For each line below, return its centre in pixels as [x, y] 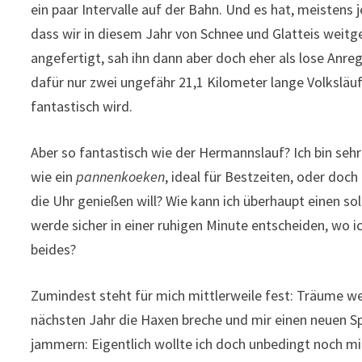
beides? [54, 249]
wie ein [54, 176]
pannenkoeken [121, 176]
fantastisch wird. [82, 106]
